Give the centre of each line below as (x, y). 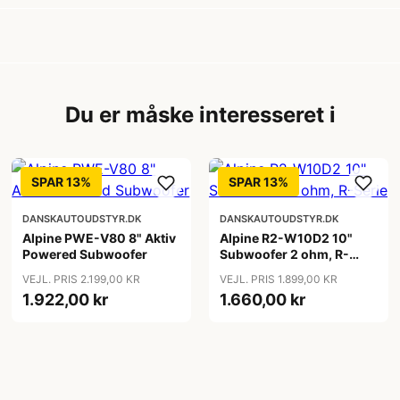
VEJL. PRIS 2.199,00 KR (82, 279)
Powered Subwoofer (85, 254)
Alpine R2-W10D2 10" (286, 238)
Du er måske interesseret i (200, 115)
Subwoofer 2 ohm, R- (284, 254)
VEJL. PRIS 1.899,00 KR (278, 279)
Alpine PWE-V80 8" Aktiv (100, 238)
